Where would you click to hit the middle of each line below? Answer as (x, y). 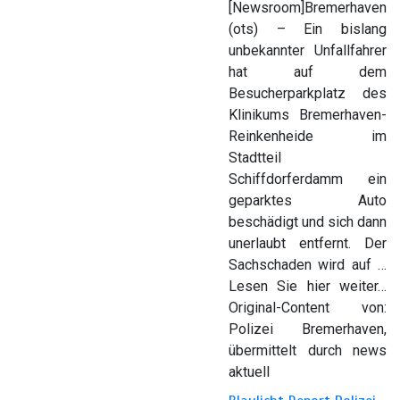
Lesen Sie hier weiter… (308, 286)
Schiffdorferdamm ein (308, 179)
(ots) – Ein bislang (308, 29)
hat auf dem (308, 71)
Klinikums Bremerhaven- (308, 114)
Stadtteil (255, 157)
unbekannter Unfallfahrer (308, 50)
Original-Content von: (308, 307)
